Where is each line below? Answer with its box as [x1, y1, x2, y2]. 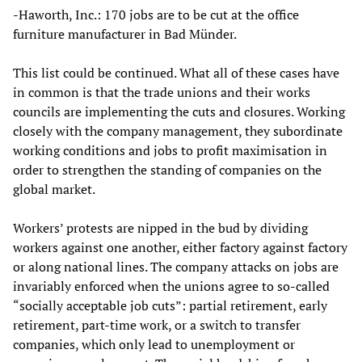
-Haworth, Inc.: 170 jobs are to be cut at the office [13, 6, 299, 24]
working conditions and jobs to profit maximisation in [13, 141, 327, 160]
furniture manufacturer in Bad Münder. [13, 25, 237, 44]
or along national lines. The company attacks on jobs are [13, 258, 339, 276]
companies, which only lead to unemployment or [13, 335, 295, 354]
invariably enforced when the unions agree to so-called [13, 277, 330, 296]
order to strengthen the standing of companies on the [13, 161, 322, 179]
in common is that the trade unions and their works [13, 83, 310, 102]
